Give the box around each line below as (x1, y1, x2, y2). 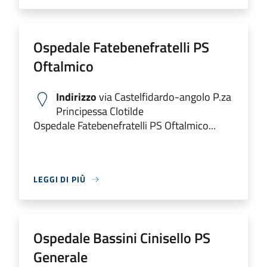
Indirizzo (56, 89, 97, 105)
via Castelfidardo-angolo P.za (97, 89, 231, 105)
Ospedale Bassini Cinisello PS (33, 227, 210, 249)
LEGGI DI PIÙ (33, 173, 86, 185)
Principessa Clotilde (56, 103, 144, 119)
